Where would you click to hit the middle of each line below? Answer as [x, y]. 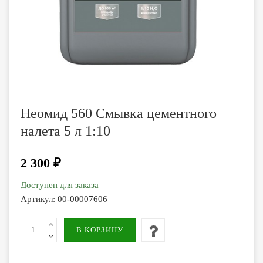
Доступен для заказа [60, 185]
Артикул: [39, 199]
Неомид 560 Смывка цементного [119, 113]
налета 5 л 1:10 [65, 131]
